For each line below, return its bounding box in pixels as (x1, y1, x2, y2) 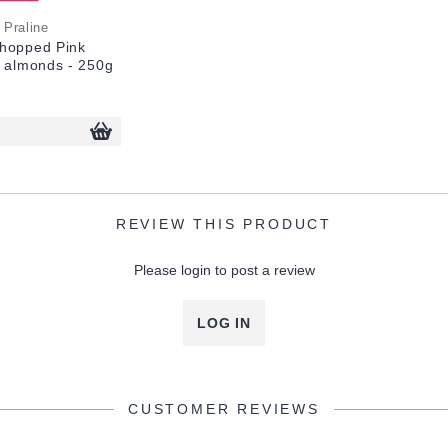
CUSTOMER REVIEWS (128, 400, 320, 417)
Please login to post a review (133, 262, 315, 279)
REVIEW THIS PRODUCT (115, 216, 333, 233)
